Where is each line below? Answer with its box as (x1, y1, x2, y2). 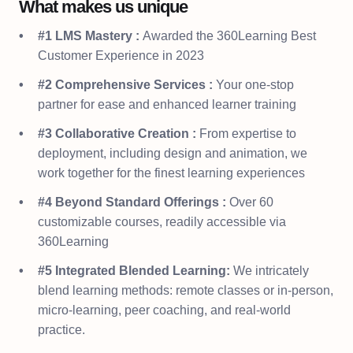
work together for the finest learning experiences (38, 166, 305, 180)
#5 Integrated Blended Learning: (38, 264, 233, 277)
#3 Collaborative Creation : (38, 127, 199, 140)
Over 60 (229, 195, 273, 209)
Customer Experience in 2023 (38, 49, 204, 62)
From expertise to (199, 127, 296, 140)
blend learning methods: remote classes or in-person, (38, 284, 333, 297)
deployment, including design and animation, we (38, 147, 307, 160)
